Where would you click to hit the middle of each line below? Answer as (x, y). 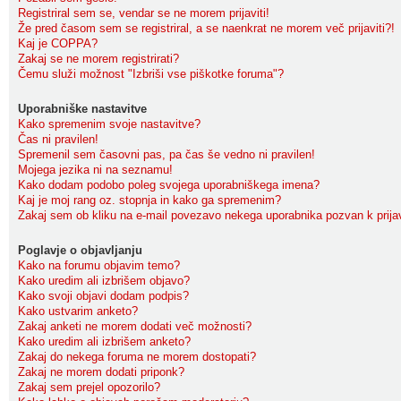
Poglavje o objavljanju (80, 250)
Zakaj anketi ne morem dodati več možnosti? (135, 326)
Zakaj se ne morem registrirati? (98, 59)
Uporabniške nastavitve (82, 109)
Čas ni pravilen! (58, 139)
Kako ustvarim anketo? (78, 311)
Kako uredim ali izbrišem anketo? (104, 341)
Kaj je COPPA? (58, 43)
